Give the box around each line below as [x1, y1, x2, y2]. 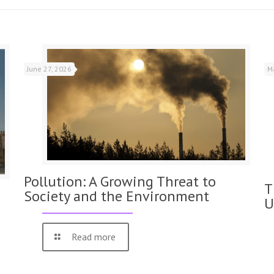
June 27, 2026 [27, 64, 72, 73]
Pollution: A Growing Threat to [24, 171, 217, 191]
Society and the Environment [24, 186, 210, 206]
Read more [72, 230, 116, 243]
